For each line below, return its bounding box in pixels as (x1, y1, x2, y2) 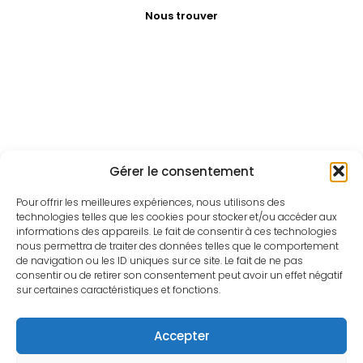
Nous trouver (145, 7, 218, 23)
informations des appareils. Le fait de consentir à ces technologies (16, 224, 337, 238)
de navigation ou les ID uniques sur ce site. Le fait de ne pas (16, 254, 303, 267)
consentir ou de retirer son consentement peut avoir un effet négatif (16, 268, 343, 282)
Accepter (153, 327, 210, 344)
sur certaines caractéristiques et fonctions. (16, 283, 220, 297)
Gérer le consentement (109, 162, 254, 180)
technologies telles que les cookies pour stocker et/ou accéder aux (16, 210, 337, 224)
